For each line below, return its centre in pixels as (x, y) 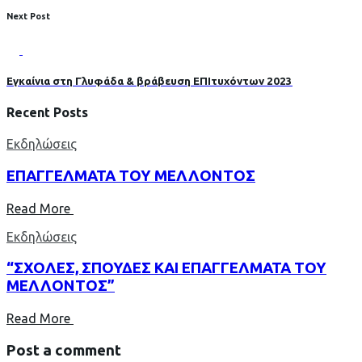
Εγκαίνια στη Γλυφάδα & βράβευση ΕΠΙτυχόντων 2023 (149, 81)
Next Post (28, 16)
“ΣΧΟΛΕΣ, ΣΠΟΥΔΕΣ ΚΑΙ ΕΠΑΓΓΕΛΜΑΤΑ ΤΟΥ (166, 268)
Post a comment (64, 350)
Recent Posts (47, 112)
